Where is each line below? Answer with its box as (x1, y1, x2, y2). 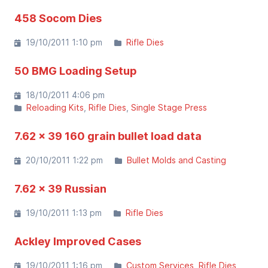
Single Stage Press (131, 102, 207, 112)
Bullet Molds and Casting (127, 155, 226, 165)
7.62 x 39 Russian (14, 182, 106, 195)
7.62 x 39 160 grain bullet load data (14, 130, 202, 142)
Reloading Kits (26, 102, 84, 112)
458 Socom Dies (14, 12, 102, 25)
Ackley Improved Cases (14, 235, 141, 248)
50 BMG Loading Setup (14, 65, 137, 77)
